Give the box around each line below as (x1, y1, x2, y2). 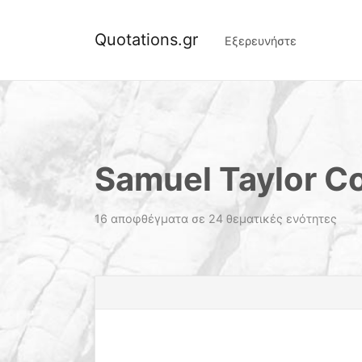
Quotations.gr (95, 30, 198, 49)
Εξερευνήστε (225, 34, 297, 48)
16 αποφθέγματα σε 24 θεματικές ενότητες (95, 212, 337, 225)
